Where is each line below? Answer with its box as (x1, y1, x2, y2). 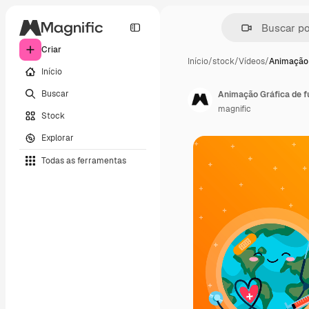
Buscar (41, 88, 69, 99)
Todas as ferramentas (41, 154, 126, 166)
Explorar (41, 132, 74, 143)
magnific (218, 103, 251, 114)
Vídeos (239, 56, 265, 67)
